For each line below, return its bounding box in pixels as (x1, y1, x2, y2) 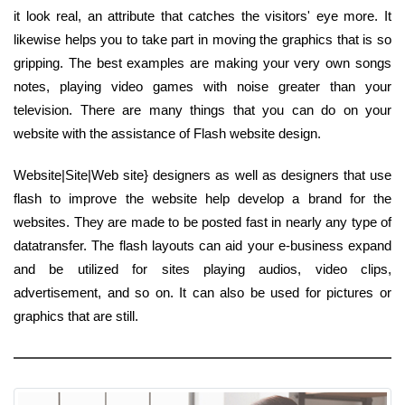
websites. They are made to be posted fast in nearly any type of (14, 213, 391, 230)
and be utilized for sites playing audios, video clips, (14, 260, 391, 277)
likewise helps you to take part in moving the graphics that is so (14, 31, 391, 47)
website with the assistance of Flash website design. (14, 125, 321, 141)
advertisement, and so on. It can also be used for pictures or (14, 284, 391, 300)
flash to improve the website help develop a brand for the (14, 190, 391, 206)
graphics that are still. (14, 307, 138, 324)
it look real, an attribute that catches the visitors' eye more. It (14, 7, 391, 24)
